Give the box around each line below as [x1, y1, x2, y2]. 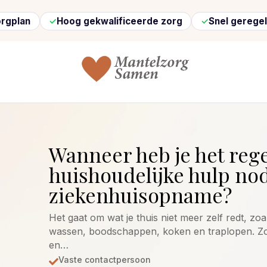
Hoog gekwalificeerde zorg [2, 15, 129, 27]
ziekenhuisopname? [49, 181, 232, 209]
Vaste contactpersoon [58, 254, 151, 265]
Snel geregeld [154, 15, 219, 27]
